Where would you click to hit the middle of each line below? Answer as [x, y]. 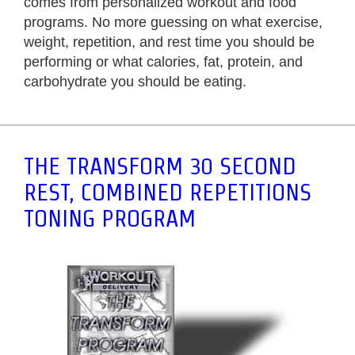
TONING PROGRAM [110, 219]
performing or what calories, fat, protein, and [163, 62]
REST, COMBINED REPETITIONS [168, 193]
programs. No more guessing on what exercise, [173, 23]
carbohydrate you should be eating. [135, 82]
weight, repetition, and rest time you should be [169, 42]
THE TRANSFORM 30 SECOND [160, 166]
